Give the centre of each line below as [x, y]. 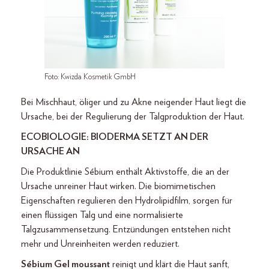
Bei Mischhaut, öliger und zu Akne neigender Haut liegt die [134, 102]
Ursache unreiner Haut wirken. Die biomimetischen [118, 186]
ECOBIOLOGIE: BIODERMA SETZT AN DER [115, 137]
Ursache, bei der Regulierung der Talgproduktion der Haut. [133, 116]
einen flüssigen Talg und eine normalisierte [102, 215]
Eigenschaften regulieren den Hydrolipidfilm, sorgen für [127, 201]
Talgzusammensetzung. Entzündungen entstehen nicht [126, 229]
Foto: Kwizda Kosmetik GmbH [90, 77]
